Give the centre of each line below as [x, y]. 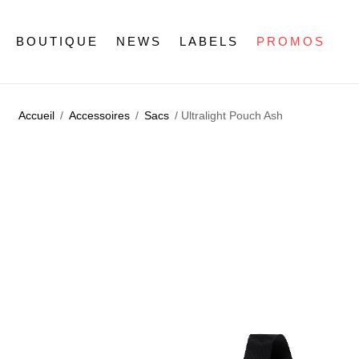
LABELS [209, 41]
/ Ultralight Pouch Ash [227, 115]
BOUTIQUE [57, 41]
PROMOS [291, 41]
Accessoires [99, 115]
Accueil [36, 115]
